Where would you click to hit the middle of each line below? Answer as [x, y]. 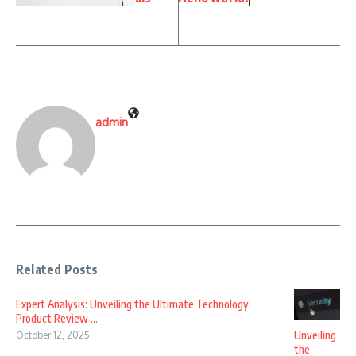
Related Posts [57, 269]
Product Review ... [57, 318]
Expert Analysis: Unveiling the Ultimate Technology [132, 304]
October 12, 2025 [53, 335]
